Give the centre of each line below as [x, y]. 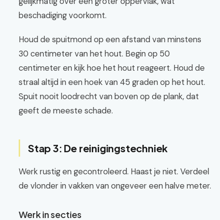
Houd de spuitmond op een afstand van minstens [110, 39]
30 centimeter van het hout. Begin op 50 [94, 54]
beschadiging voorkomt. [63, 15]
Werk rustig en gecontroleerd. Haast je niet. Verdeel [114, 171]
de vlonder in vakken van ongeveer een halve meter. [115, 186]
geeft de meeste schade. [66, 110]
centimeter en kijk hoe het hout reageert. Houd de [112, 68]
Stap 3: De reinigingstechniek [98, 148]
